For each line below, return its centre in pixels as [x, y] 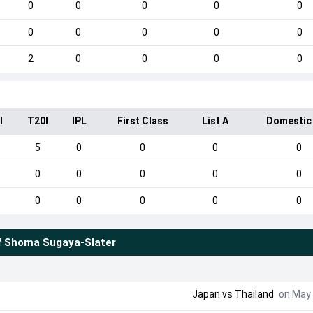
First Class [143, 121]
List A [216, 121]
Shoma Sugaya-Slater [60, 242]
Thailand [254, 294]
